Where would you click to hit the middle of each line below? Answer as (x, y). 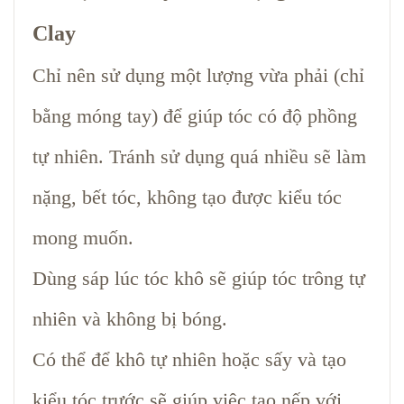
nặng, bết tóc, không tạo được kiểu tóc (187, 197)
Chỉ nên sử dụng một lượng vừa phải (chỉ (198, 75)
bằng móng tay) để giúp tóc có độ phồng (195, 115)
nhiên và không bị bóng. (130, 318)
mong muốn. (83, 237)
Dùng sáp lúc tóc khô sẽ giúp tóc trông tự (199, 278)
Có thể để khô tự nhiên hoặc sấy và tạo (189, 359)
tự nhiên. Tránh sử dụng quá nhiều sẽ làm (199, 156)
